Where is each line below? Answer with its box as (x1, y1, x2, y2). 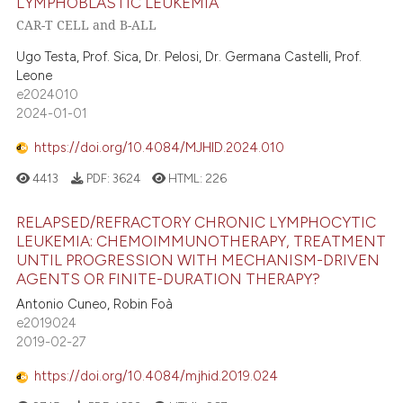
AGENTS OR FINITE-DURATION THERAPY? (16, 269, 321, 288)
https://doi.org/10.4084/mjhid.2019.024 (34, 368, 279, 385)
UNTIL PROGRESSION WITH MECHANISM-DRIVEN (16, 250, 381, 269)
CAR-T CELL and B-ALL (16, 16, 157, 34)
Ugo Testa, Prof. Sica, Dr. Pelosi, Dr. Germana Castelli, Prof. (16, 48, 363, 65)
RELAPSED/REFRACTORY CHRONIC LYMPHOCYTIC (16, 212, 377, 231)
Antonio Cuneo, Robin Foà (16, 295, 174, 312)
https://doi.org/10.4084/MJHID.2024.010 (34, 139, 285, 157)
